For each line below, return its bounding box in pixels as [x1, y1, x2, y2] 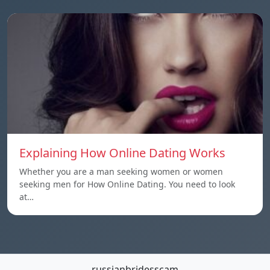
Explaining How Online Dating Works [19, 145, 225, 162]
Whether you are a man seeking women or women [19, 166, 223, 178]
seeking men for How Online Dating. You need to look [19, 178, 235, 190]
